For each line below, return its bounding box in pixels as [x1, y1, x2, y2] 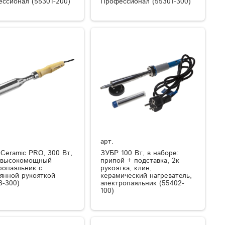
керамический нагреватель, [100, 170, 192, 181]
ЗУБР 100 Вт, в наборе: [100, 148, 179, 158]
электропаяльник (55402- [100, 178, 185, 188]
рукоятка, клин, [100, 163, 152, 173]
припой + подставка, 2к [100, 155, 180, 166]
